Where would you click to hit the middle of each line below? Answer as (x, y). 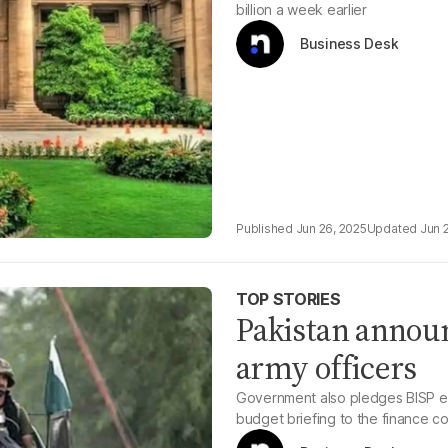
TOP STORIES (288, 299)
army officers (326, 368)
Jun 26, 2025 (331, 228)
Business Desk (349, 43)
